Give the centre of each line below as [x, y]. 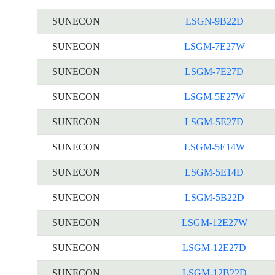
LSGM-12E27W [214, 223]
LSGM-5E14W [214, 147]
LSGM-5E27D [214, 122]
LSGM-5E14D [214, 172]
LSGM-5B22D [214, 197]
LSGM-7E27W [214, 46]
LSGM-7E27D [214, 72]
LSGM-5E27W [214, 97]
